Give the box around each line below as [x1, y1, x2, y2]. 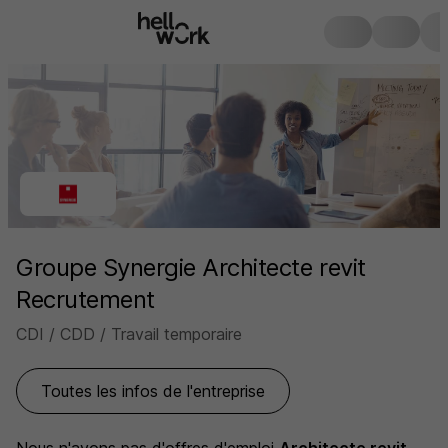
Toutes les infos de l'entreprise [41, 381, 265, 401]
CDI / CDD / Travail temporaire [16, 324, 242, 344]
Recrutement [16, 285, 155, 314]
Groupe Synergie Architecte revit [16, 253, 366, 282]
